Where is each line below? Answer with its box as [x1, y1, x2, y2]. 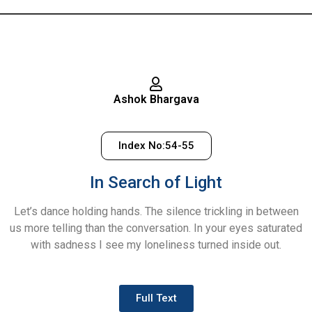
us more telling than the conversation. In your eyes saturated [10, 221, 302, 235]
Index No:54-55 [118, 139, 194, 153]
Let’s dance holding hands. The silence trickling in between [13, 205, 299, 219]
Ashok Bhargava [113, 93, 199, 107]
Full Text [135, 291, 177, 304]
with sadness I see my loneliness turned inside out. [31, 238, 281, 252]
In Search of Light [90, 173, 222, 193]
